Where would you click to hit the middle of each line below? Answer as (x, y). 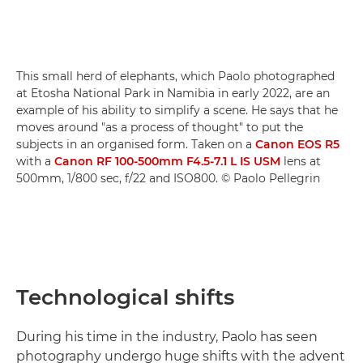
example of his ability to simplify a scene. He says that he (177, 111)
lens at (301, 162)
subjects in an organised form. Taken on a (136, 145)
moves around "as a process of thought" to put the (160, 128)
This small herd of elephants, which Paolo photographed (175, 77)
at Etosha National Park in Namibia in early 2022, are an (173, 94)
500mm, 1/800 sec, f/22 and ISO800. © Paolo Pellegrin (168, 179)
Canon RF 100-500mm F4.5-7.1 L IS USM (167, 162)
